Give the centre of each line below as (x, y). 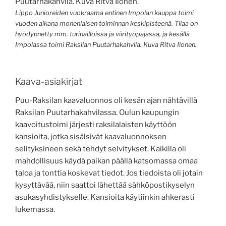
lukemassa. (35, 210)
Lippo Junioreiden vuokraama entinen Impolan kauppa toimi (104, 13)
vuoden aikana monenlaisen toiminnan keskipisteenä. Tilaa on (106, 24)
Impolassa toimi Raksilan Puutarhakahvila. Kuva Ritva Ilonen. (106, 45)
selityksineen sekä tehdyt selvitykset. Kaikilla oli (101, 149)
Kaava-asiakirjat (50, 81)
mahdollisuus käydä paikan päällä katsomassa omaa (106, 161)
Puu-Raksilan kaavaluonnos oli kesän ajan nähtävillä (106, 101)
